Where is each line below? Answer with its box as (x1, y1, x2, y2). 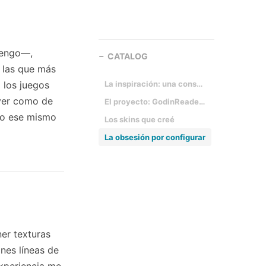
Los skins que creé (104, 115, 175, 124)
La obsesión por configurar (104, 132, 205, 142)
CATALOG (107, 51, 148, 61)
